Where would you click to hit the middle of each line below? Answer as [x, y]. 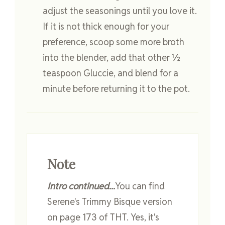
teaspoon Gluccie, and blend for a [110, 73]
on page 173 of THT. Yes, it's [103, 217]
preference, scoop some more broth [114, 42]
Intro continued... [81, 186]
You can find [140, 186]
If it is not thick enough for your [106, 27]
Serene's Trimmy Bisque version [110, 202]
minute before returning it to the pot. [116, 89]
